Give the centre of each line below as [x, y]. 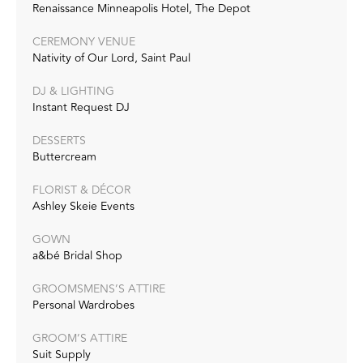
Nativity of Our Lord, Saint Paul [111, 58]
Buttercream [64, 156]
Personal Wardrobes [83, 305]
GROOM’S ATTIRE [80, 338]
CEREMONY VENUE [84, 41]
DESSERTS [59, 140]
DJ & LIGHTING [73, 91]
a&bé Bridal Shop [77, 255]
